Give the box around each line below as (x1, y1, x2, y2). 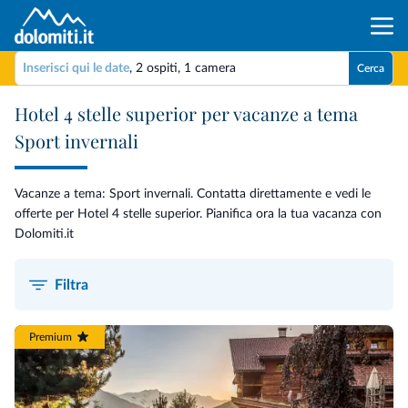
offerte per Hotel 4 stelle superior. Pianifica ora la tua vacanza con (15, 208, 382, 220)
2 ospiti (136, 61, 178, 75)
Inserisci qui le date (23, 61, 129, 75)
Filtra (55, 277, 88, 292)
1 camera (184, 61, 236, 75)
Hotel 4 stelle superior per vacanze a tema (15, 101, 358, 126)
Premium (29, 331, 72, 342)
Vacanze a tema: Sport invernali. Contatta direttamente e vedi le (15, 188, 371, 200)
